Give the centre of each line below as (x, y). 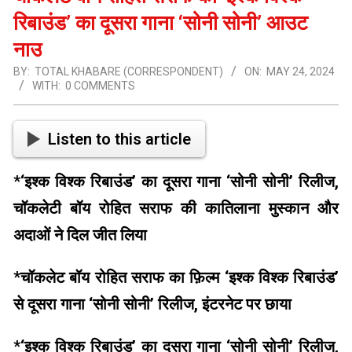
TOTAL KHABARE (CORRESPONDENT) (129, 72)
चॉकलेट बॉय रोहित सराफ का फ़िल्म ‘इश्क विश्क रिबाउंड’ (180, 277)
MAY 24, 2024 (301, 72)
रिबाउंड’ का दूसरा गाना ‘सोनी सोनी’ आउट (161, 23)
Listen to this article (119, 139)
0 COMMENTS (100, 86)
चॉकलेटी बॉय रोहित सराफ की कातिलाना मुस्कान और (176, 208)
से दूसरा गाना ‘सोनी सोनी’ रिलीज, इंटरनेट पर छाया (152, 304)
